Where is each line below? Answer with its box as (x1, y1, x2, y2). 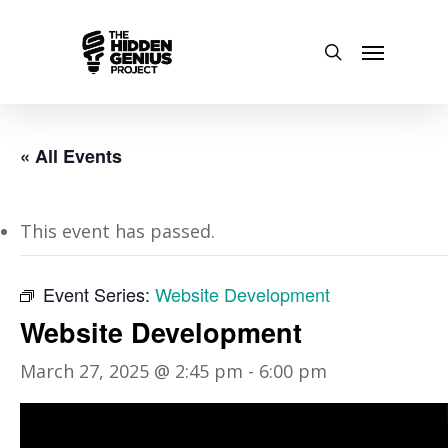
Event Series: (43, 281, 155, 307)
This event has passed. (20, 219, 215, 243)
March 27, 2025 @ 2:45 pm (20, 359, 243, 383)
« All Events (20, 143, 122, 169)
